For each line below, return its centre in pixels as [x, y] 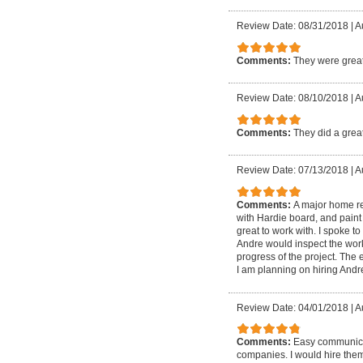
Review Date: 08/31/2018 [293, 26]
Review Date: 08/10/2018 [293, 98]
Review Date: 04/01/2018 [293, 307]
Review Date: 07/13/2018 [293, 171]
